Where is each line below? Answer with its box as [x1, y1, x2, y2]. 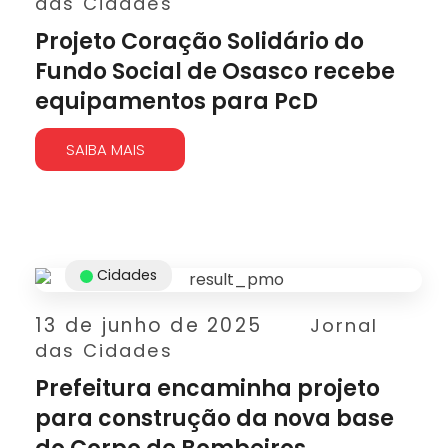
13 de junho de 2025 [35, 312, 263, 339]
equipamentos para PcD [35, 86, 318, 117]
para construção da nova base [35, 403, 394, 434]
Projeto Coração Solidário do [35, 26, 364, 57]
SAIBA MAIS [66, 139, 145, 160]
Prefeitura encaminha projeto [35, 373, 380, 404]
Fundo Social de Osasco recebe [35, 56, 395, 87]
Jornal [309, 313, 379, 338]
